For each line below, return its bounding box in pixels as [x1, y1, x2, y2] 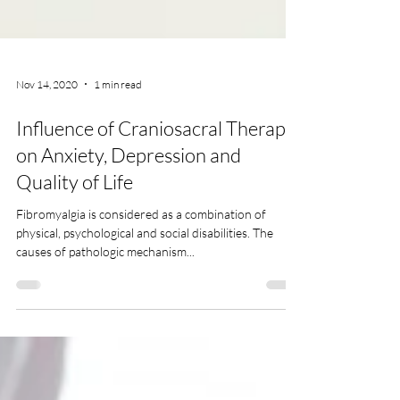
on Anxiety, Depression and [16, 239, 241, 263]
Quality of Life [16, 266, 133, 290]
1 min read [94, 173, 142, 187]
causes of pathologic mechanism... [16, 340, 195, 355]
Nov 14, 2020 [16, 173, 78, 187]
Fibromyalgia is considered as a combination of [16, 303, 266, 318]
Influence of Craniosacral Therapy [16, 212, 296, 237]
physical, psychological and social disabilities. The [16, 321, 273, 337]
